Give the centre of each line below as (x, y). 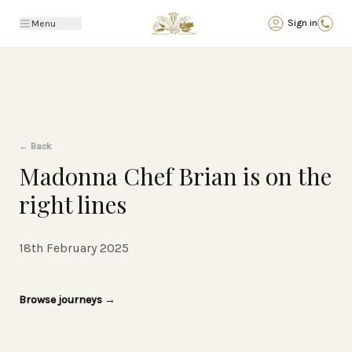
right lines (73, 204)
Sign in (302, 22)
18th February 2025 (74, 248)
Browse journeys (62, 300)
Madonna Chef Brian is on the (175, 176)
